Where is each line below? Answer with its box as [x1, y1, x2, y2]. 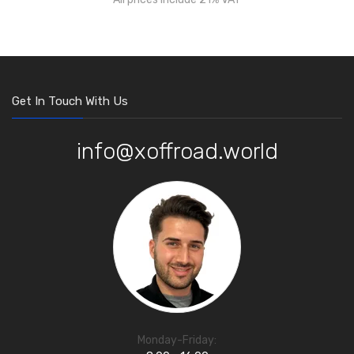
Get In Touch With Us [12, 94, 128, 109]
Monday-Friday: [137, 333, 217, 348]
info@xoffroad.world [76, 138, 278, 165]
